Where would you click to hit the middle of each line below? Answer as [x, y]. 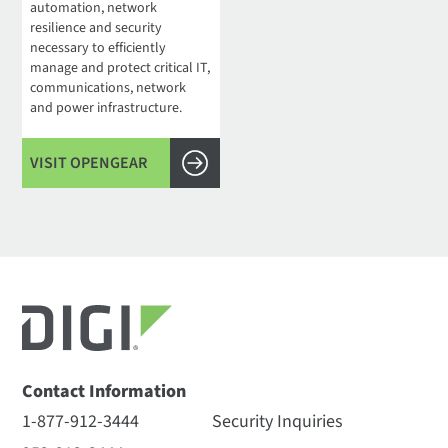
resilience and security [96, 28]
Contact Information [104, 392]
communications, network [108, 88]
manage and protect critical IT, [120, 68]
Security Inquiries [277, 422]
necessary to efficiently [98, 48]
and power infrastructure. [106, 108]
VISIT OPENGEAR [89, 163]
